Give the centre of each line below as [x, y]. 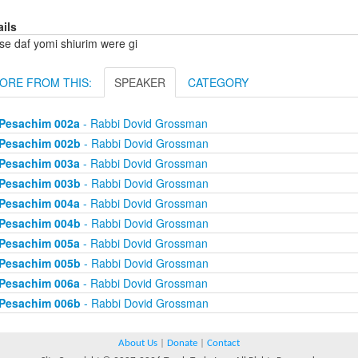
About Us [138, 344]
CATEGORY [218, 83]
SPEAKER [140, 83]
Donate [182, 344]
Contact [223, 344]
